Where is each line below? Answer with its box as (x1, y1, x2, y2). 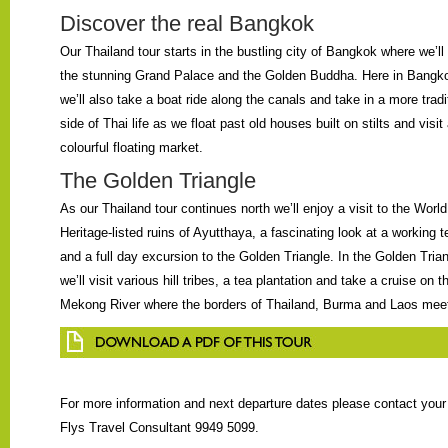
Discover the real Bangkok (59, 11, 314, 36)
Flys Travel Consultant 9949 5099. (59, 421, 259, 435)
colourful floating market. (59, 141, 203, 155)
